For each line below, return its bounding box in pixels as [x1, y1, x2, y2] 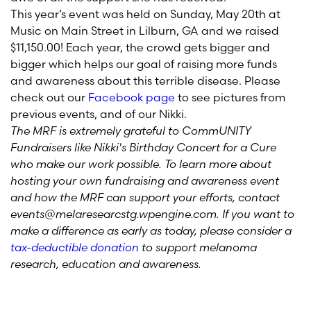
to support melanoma [139, 240, 257, 254]
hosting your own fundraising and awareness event [10, 174, 279, 187]
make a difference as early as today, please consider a [10, 224, 292, 237]
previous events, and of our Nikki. [10, 107, 187, 121]
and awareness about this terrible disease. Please [10, 74, 280, 87]
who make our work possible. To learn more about [10, 157, 271, 171]
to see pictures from [175, 90, 285, 104]
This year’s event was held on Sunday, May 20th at [10, 7, 280, 21]
